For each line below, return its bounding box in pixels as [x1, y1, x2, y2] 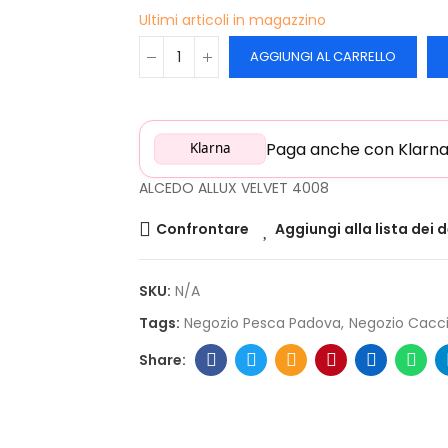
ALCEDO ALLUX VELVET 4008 [139, 178, 329, 198]
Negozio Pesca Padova [184, 313, 341, 333]
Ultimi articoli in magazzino [139, 10, 326, 30]
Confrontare [156, 219, 249, 239]
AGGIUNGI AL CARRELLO [250, 47, 396, 66]
